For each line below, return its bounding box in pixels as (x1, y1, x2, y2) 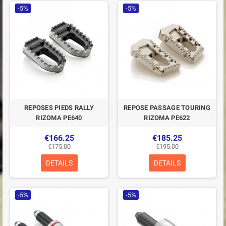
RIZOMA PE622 (144, 114, 190, 122)
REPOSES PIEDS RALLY (24, 104, 94, 111)
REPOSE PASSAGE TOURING (124, 104, 210, 111)
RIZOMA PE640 (36, 114, 82, 122)
